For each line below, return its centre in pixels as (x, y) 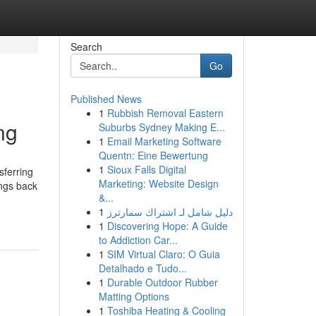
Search (86, 47)
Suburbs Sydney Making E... (162, 127)
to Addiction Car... (138, 240)
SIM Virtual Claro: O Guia (163, 254)
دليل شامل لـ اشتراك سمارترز (170, 212)
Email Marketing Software (164, 141)
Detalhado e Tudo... (142, 268)
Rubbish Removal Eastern (165, 113)
